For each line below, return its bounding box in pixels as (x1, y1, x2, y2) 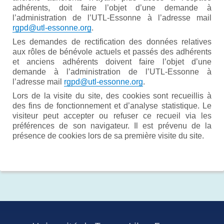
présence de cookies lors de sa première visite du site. (12, 131, 204, 140)
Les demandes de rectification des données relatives (12, 37, 211, 46)
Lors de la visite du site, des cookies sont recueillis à (12, 91, 211, 100)
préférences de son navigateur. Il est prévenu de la (12, 121, 211, 130)
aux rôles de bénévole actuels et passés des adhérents (12, 47, 211, 56)
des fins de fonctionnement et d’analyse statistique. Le (12, 101, 211, 110)
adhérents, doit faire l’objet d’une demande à (12, 3, 211, 12)
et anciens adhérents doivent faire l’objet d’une (12, 57, 211, 66)
